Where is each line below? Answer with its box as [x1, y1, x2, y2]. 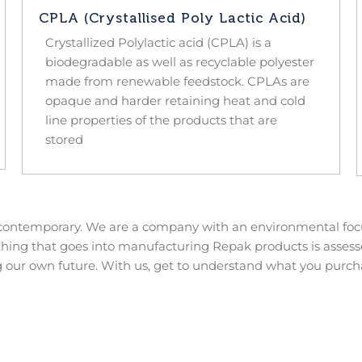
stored [45, 131, 84, 147]
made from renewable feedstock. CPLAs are [45, 73, 310, 89]
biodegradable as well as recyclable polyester [45, 53, 315, 69]
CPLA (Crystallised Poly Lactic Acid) [39, 9, 306, 26]
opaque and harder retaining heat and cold [45, 92, 306, 108]
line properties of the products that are [45, 112, 278, 128]
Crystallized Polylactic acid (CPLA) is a [45, 34, 272, 50]
